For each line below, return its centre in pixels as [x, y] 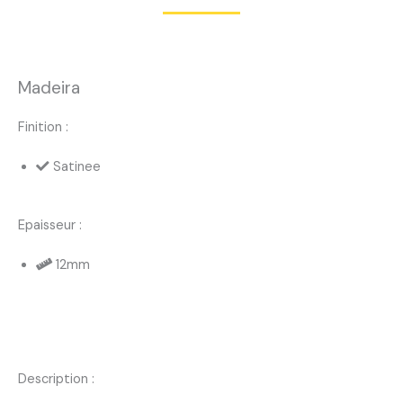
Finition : [43, 127]
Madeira [49, 87]
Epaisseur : [50, 226]
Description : [56, 380]
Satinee [77, 166]
